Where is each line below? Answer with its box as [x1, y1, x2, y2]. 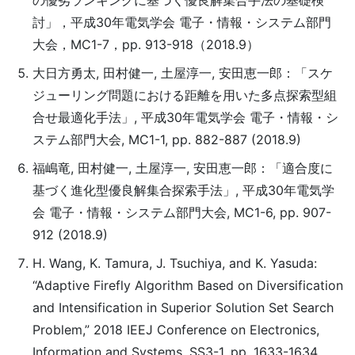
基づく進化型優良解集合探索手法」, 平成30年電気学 [32, 182, 334, 198]
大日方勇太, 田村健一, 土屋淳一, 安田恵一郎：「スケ [32, 65, 333, 81]
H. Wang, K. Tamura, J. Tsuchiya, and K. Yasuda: [32, 255, 317, 271]
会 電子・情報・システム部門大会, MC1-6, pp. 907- [32, 204, 331, 220]
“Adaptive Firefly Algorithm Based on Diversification [32, 277, 343, 293]
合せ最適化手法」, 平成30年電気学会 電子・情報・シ [32, 109, 338, 125]
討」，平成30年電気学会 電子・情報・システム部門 [32, 14, 331, 30]
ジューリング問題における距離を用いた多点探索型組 [32, 87, 337, 103]
